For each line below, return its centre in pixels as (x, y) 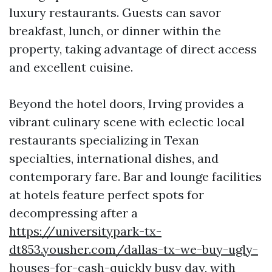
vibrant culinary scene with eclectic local (127, 122)
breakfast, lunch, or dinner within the (115, 31)
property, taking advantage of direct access (133, 49)
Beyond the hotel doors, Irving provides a (127, 104)
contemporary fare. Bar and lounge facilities (135, 176)
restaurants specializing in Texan (104, 140)
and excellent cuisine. (71, 67)
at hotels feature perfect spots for (107, 195)
